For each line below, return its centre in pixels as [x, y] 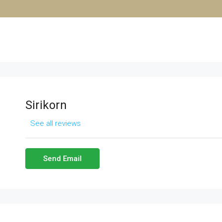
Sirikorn [46, 105]
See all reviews [55, 123]
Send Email [62, 159]
